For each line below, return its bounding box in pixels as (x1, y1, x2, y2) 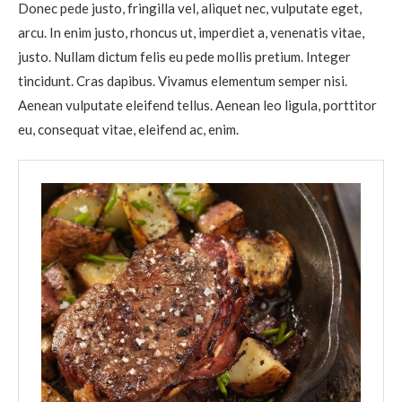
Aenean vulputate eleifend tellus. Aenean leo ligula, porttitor (18, 97, 377, 114)
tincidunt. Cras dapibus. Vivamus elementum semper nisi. (18, 73, 347, 90)
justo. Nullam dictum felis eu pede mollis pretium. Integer (18, 48, 351, 66)
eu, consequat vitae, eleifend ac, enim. (18, 121, 239, 138)
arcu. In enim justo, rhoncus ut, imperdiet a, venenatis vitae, (18, 24, 364, 41)
